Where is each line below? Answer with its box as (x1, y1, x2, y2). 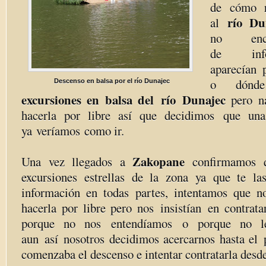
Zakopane (132, 153, 193, 170)
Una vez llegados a (21, 153, 133, 170)
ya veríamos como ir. (21, 122, 124, 139)
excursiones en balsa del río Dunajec (21, 91, 232, 109)
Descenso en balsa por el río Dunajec (53, 77, 170, 84)
